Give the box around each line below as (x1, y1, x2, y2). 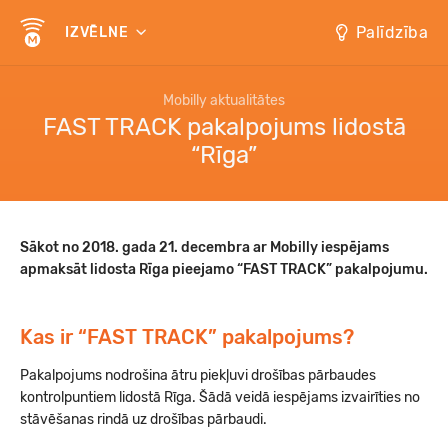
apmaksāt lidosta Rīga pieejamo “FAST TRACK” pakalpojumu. (20, 261, 428, 278)
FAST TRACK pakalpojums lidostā (42, 113, 406, 141)
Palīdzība (355, 22, 428, 42)
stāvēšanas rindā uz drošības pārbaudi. (20, 411, 267, 428)
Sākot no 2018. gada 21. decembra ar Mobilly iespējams (20, 239, 389, 256)
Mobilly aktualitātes (163, 92, 285, 109)
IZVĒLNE (65, 24, 133, 41)
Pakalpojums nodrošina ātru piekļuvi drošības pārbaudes (20, 367, 376, 384)
